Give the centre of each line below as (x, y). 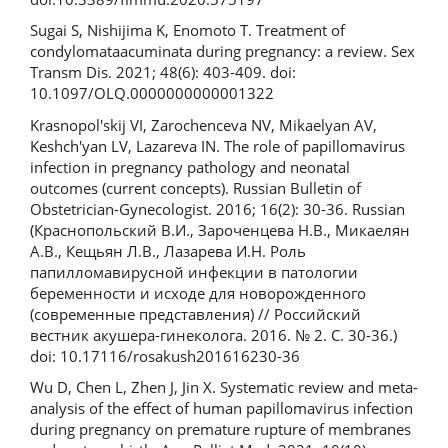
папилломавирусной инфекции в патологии (194, 271)
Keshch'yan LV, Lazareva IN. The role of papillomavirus (217, 145)
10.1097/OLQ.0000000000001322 (152, 93)
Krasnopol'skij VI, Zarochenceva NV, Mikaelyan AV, (203, 124)
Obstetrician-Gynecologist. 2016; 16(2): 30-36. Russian (217, 208)
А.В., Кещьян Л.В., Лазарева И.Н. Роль (168, 250)
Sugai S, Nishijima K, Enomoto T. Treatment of (187, 30)
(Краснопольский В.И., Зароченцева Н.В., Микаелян (220, 229)
